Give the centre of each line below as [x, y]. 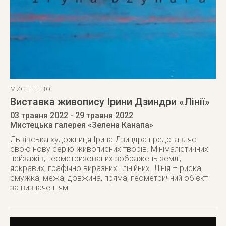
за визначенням [39, 187]
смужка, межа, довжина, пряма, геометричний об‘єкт [109, 178]
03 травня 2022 [39, 115]
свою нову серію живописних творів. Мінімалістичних [109, 149]
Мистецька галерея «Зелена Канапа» [82, 125]
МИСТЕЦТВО [31, 89]
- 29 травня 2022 [101, 115]
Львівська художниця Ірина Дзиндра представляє [103, 139]
